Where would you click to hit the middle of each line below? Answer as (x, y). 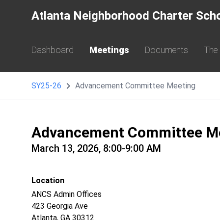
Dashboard (53, 50)
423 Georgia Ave (61, 206)
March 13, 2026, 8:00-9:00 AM (96, 148)
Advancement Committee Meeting (135, 86)
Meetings (109, 50)
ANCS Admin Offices (67, 194)
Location (48, 180)
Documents (166, 50)
